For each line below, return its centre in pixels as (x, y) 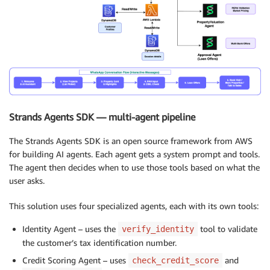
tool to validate (228, 229)
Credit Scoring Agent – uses (75, 260)
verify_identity (158, 229)
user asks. (27, 181)
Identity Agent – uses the (70, 229)
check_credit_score (175, 261)
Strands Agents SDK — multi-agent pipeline (102, 117)
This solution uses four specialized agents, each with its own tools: (134, 206)
